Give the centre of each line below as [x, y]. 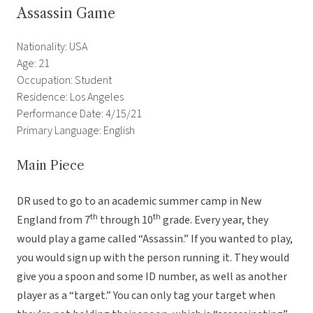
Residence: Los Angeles [70, 97]
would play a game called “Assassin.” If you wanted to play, [155, 239]
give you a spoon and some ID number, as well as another [152, 277]
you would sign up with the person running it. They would [153, 258]
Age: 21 [33, 64]
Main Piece [51, 166]
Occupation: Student [64, 81]
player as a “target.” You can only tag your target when [146, 296]
